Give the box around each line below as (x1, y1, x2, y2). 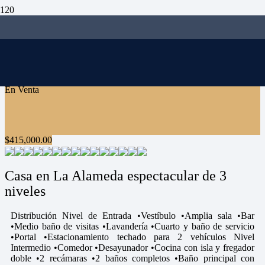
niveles (5, 183, 46, 199)
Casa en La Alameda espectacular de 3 (5, 168, 227, 184)
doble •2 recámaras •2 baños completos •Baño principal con (11, 253, 254, 264)
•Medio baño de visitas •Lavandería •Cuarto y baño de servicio (11, 221, 254, 232)
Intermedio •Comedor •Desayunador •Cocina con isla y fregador (11, 243, 254, 253)
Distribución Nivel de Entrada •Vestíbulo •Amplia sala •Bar (11, 211, 254, 221)
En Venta (5, 85, 39, 95)
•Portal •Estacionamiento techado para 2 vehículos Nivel (11, 232, 254, 243)
